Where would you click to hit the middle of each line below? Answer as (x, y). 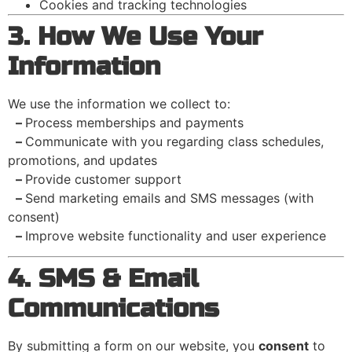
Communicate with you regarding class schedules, (174, 141)
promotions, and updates (82, 160)
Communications (114, 309)
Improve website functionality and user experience (176, 235)
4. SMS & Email (103, 279)
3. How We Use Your (136, 36)
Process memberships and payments (134, 122)
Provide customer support (103, 179)
